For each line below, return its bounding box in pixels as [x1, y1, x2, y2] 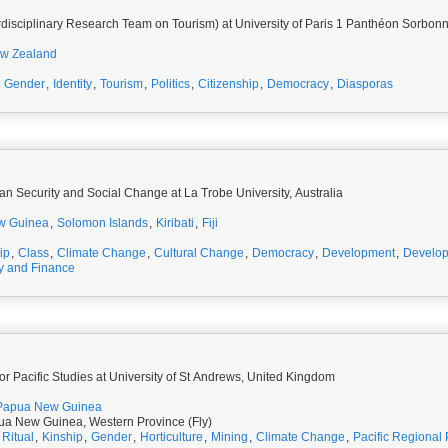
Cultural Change [154, 246, 244, 260]
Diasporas [337, 77, 393, 91]
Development [322, 246, 395, 260]
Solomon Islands [57, 216, 148, 230]
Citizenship [198, 77, 259, 91]
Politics [151, 77, 190, 91]
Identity [53, 77, 92, 91]
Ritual [2, 430, 34, 444]
